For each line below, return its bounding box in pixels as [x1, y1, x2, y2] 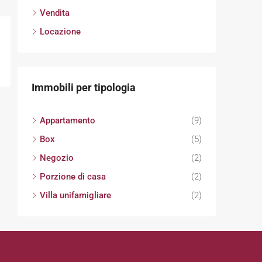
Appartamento [40, 115, 95, 126]
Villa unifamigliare [40, 190, 111, 201]
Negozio [40, 153, 74, 163]
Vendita [40, 8, 70, 18]
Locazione [40, 26, 81, 37]
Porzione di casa [40, 171, 106, 182]
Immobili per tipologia [32, 81, 136, 94]
